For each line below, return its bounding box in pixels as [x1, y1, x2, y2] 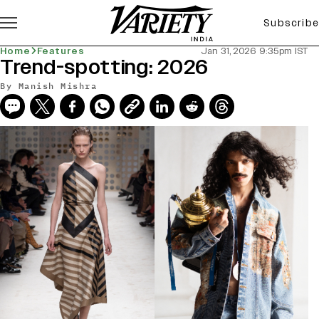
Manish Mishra [18, 80, 97, 91]
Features [36, 45, 85, 58]
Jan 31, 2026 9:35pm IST [201, 45, 308, 58]
